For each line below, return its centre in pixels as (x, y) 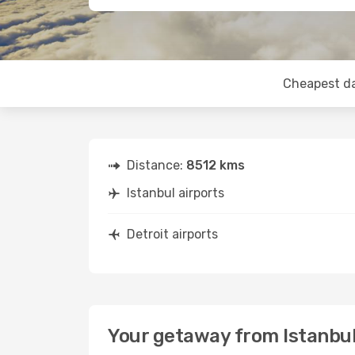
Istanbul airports (176, 193)
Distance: (157, 165)
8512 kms (216, 165)
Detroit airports (172, 234)
